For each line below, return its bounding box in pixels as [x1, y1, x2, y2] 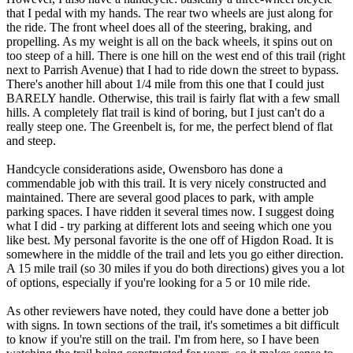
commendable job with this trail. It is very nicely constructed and [6, 176, 326, 190]
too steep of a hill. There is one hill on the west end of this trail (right [6, 48, 345, 62]
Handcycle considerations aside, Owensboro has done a [6, 162, 283, 176]
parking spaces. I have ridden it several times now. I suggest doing [6, 204, 334, 218]
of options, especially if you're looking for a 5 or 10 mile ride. [6, 275, 310, 289]
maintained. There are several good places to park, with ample [6, 190, 314, 204]
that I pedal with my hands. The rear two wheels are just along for [6, 6, 333, 20]
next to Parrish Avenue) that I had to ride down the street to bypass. [6, 62, 339, 76]
